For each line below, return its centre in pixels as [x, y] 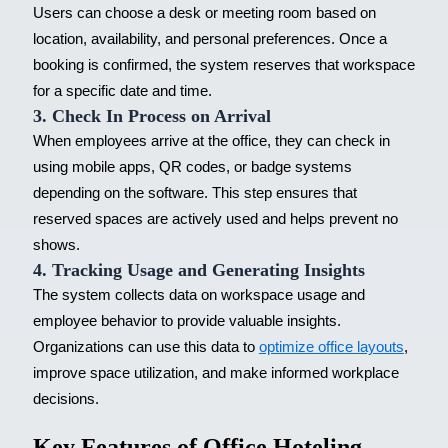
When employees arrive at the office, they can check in [211, 140]
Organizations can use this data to [145, 346]
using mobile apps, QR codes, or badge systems [192, 166]
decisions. [65, 398]
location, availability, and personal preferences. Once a [209, 38]
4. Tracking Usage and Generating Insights [198, 269]
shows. [56, 244]
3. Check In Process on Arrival [151, 115]
